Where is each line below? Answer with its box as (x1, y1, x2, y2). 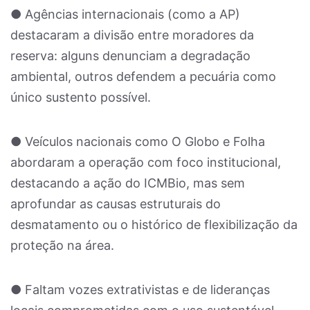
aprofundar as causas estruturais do (10, 197, 221, 211)
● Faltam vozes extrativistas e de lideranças (10, 282, 270, 297)
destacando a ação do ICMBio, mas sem (10, 176, 245, 190)
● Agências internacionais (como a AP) (10, 7, 240, 21)
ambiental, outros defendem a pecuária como (10, 69, 276, 84)
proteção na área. (10, 238, 114, 253)
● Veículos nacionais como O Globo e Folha (10, 134, 265, 149)
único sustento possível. (10, 90, 151, 104)
